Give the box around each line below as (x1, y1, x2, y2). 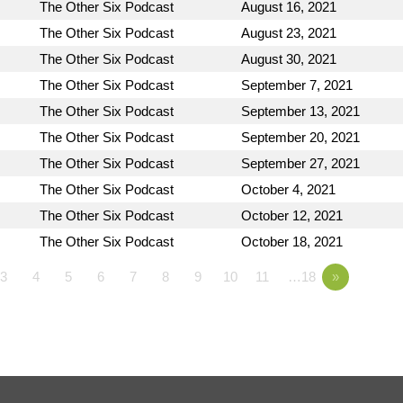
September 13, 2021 (241, 103, 360, 119)
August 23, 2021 (241, 24, 336, 40)
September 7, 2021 (241, 76, 353, 93)
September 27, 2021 (241, 155, 360, 171)
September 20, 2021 (241, 129, 360, 145)
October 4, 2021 (241, 181, 336, 197)
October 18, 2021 (241, 233, 343, 249)
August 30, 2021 (241, 50, 336, 67)
